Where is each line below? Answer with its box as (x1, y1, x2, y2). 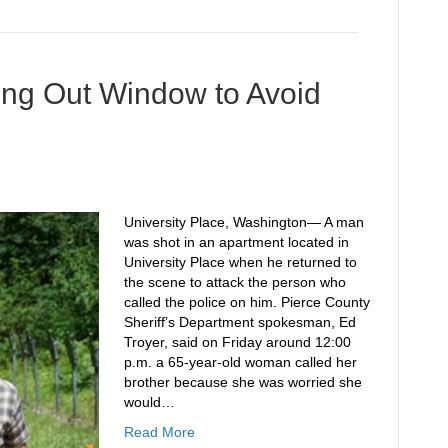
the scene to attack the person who (124, 274, 346, 291)
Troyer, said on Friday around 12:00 (124, 334, 351, 351)
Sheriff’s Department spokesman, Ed (124, 314, 356, 331)
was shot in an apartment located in (124, 234, 349, 251)
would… (124, 394, 175, 411)
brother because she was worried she (124, 374, 362, 391)
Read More (124, 424, 195, 441)
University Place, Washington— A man (124, 214, 364, 231)
